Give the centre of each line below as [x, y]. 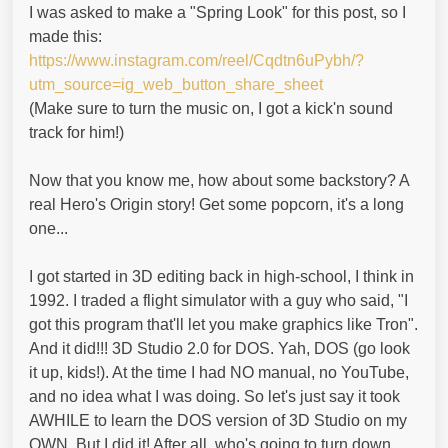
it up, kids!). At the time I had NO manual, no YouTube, [219, 372]
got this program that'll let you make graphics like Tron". [223, 324]
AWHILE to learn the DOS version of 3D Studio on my [218, 420]
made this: [65, 36]
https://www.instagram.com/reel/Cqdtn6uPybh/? [196, 60]
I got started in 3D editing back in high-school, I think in [221, 276]
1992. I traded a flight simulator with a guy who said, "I [218, 300]
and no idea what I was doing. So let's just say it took [214, 396]
